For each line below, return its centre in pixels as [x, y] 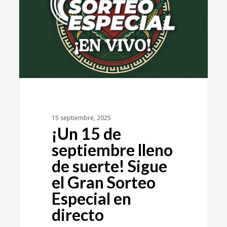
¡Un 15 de [86, 134]
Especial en [91, 199]
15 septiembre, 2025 [81, 118]
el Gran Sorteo [103, 182]
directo [78, 215]
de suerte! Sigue [109, 166]
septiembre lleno [112, 150]
